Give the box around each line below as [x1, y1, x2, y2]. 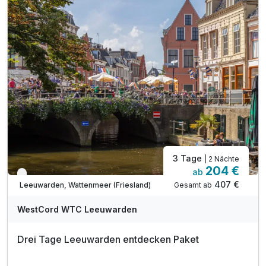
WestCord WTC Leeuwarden [17, 204, 137, 214]
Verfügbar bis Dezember [24, 172, 110, 181]
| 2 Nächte [204, 154, 239, 163]
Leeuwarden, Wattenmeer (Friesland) [20, 180, 151, 190]
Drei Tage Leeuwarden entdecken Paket [17, 233, 199, 245]
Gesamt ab [174, 180, 212, 189]
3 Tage [173, 153, 204, 163]
